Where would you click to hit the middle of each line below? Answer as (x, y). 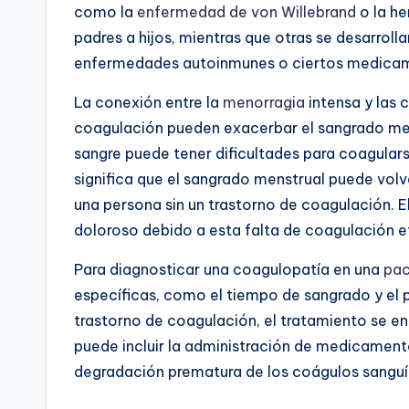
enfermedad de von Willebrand (246, 11)
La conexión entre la (148, 102)
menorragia (264, 102)
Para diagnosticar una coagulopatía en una (229, 269)
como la (105, 11)
